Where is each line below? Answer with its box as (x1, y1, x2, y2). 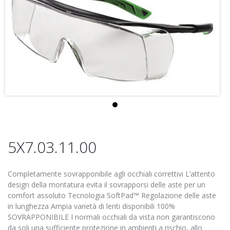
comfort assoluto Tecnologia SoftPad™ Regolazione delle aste (8, 190, 216, 200)
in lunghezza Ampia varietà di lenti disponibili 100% (8, 201, 175, 211)
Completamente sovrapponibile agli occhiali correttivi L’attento (8, 168, 215, 179)
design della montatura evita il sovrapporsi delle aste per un (8, 179, 205, 189)
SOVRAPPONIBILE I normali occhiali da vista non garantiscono (8, 212, 215, 222)
